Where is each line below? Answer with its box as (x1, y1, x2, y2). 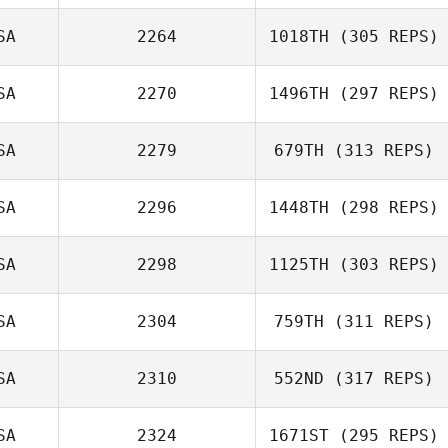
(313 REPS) (324, 141, 434, 160)
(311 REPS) (324, 312, 434, 331)
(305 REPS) (329, 27, 439, 46)
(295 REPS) (329, 426, 439, 445)
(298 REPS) (329, 198, 439, 217)
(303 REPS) (329, 255, 439, 274)
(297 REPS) (329, 84, 439, 103)
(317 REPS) (324, 369, 434, 388)
